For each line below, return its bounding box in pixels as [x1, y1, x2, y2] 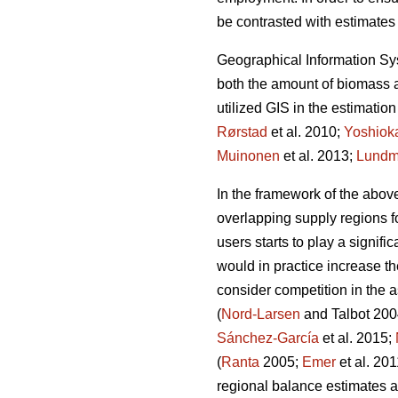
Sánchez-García [217, 330, 319, 346]
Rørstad [217, 124, 267, 140]
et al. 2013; [280, 148, 356, 164]
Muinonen [217, 148, 280, 164]
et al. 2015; [319, 330, 395, 346]
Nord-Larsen [221, 306, 300, 322]
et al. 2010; [267, 124, 344, 140]
